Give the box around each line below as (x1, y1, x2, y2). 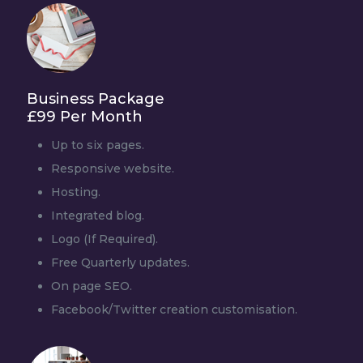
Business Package (27, 90, 164, 108)
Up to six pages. (51, 138, 144, 152)
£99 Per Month (27, 108, 143, 126)
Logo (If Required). (51, 232, 158, 246)
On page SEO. (51, 279, 132, 293)
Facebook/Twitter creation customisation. (51, 302, 297, 317)
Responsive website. (51, 161, 174, 176)
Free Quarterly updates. (51, 255, 190, 270)
